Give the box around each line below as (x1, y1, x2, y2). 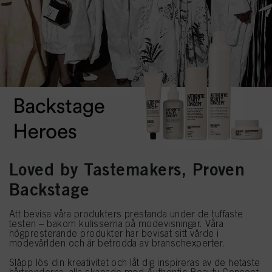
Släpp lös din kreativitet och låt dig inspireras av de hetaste (9, 257, 260, 268)
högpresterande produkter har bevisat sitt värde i (9, 228, 219, 239)
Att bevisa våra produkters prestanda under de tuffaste (9, 208, 243, 219)
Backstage (9, 179, 90, 199)
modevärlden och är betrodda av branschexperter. (9, 237, 225, 248)
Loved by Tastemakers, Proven (9, 159, 245, 179)
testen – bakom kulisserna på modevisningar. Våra (9, 218, 224, 229)
